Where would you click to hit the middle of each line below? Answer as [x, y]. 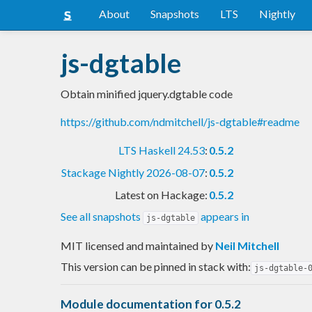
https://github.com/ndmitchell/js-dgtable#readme [180, 121]
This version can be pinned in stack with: [156, 266]
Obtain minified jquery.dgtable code [147, 93]
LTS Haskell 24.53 [162, 150]
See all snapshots [102, 216]
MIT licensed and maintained [131, 245]
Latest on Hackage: [161, 194]
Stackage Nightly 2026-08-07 [133, 172]
